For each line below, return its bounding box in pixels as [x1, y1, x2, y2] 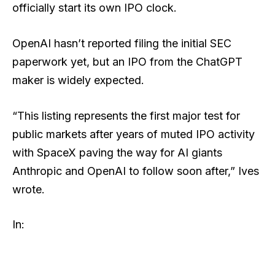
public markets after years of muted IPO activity [12, 127, 255, 141]
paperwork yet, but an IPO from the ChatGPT [12, 55, 242, 68]
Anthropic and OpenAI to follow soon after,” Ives [12, 164, 259, 177]
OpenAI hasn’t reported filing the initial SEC [12, 36, 231, 50]
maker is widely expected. [12, 73, 144, 87]
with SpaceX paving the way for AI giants [12, 145, 222, 159]
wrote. [12, 182, 45, 196]
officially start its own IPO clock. [12, 1, 177, 15]
